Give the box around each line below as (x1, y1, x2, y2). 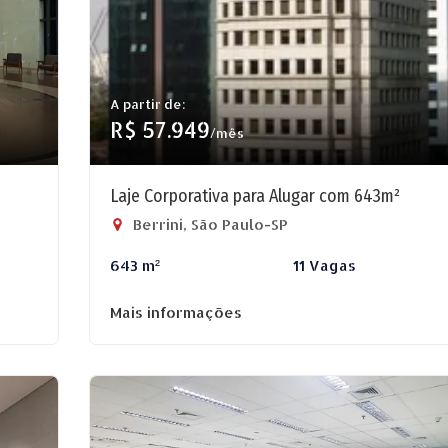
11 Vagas (292, 256, 356, 275)
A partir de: (110, 96, 186, 112)
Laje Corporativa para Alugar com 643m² (110, 185, 400, 207)
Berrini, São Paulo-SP (129, 215, 288, 234)
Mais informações (110, 303, 242, 322)
